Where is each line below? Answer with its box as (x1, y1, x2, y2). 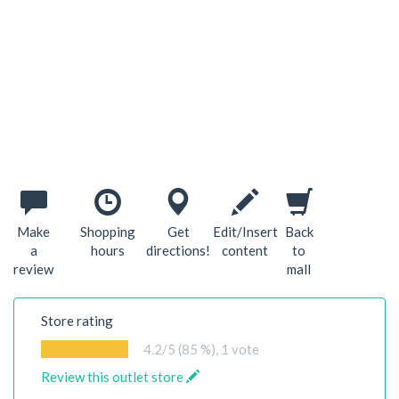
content (222, 242, 269, 258)
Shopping (79, 224, 135, 240)
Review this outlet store (41, 369, 186, 385)
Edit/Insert (212, 224, 278, 240)
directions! (146, 242, 211, 258)
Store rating (41, 313, 113, 329)
